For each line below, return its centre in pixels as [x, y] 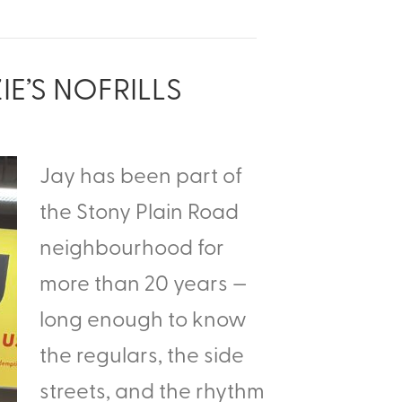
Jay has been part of [141, 174]
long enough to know [143, 318]
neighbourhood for [132, 246]
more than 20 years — [143, 282]
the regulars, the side [142, 354]
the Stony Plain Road [139, 210]
